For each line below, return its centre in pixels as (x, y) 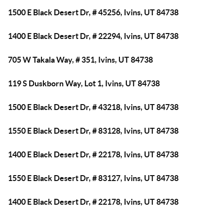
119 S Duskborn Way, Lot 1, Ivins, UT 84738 (84, 83)
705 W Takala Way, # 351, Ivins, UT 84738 (80, 60)
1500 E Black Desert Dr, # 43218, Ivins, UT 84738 (93, 107)
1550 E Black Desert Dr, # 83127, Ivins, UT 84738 (93, 178)
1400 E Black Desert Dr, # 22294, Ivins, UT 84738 (93, 36)
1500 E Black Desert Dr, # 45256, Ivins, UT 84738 (93, 12)
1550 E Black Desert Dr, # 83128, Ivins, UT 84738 (93, 131)
